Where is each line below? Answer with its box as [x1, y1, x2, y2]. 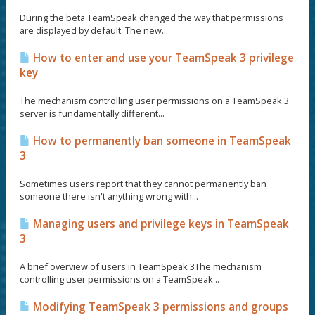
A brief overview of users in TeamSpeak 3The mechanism [20, 260, 262, 273]
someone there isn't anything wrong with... [20, 190, 198, 202]
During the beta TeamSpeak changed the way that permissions [20, 11, 283, 24]
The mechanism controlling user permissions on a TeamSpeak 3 [20, 94, 289, 107]
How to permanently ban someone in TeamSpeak [30, 134, 291, 148]
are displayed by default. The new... [20, 24, 168, 37]
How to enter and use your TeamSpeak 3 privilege [30, 51, 294, 65]
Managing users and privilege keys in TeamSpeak [30, 217, 289, 231]
